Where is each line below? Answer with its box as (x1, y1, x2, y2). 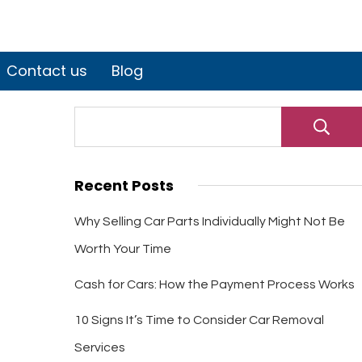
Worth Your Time (74, 242, 171, 255)
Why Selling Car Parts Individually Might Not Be (74, 215, 345, 228)
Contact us (6, 61, 87, 81)
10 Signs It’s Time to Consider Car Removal (74, 314, 324, 326)
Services (74, 341, 125, 354)
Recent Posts (74, 175, 174, 196)
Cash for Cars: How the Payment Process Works (74, 278, 355, 291)
